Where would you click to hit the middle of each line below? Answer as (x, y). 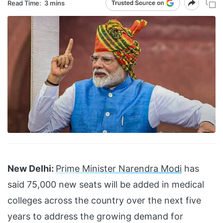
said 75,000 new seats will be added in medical (106, 185)
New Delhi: (31, 169)
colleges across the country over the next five (104, 201)
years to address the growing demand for (95, 217)
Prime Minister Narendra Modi (119, 169)
